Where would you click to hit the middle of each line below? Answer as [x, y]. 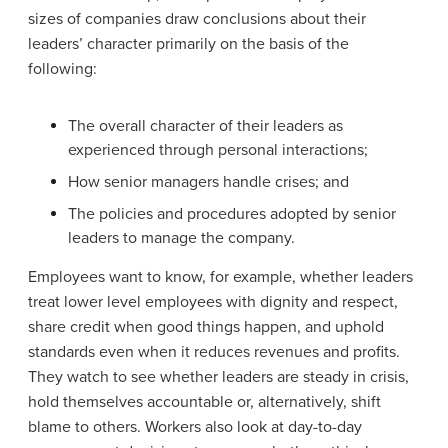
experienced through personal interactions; [218, 149]
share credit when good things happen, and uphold [206, 326]
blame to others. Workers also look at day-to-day [195, 426]
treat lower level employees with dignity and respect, [213, 301]
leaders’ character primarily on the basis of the [188, 43]
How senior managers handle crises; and [208, 181]
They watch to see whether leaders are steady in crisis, [218, 376]
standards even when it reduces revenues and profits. [214, 351]
